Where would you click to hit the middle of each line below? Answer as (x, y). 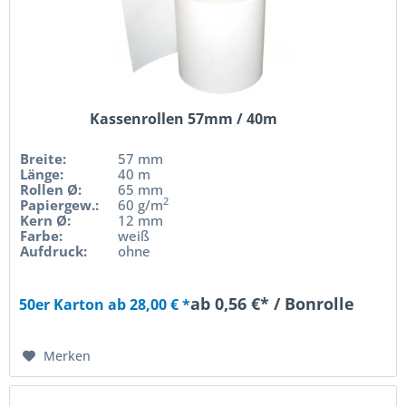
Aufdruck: (54, 251)
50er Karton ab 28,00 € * (105, 304)
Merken (68, 355)
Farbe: (42, 235)
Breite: (43, 158)
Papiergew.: (60, 204)
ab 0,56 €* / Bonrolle (273, 303)
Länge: (42, 174)
